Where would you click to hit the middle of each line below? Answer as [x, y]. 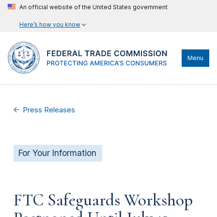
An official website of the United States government [93, 7]
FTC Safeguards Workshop [103, 200]
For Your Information [57, 153]
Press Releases [49, 110]
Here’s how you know [50, 24]
